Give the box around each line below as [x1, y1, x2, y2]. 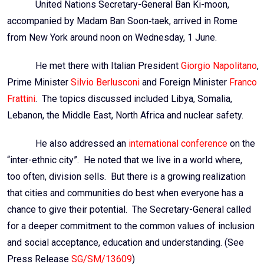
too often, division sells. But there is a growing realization [7, 171, 246, 183]
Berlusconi [94, 77, 140, 88]
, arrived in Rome [169, 15, 237, 27]
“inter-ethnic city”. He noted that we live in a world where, [7, 154, 242, 166]
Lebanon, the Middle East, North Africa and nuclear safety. [7, 110, 243, 121]
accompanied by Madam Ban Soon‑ [7, 15, 151, 27]
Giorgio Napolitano [181, 60, 257, 72]
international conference [128, 138, 227, 150]
